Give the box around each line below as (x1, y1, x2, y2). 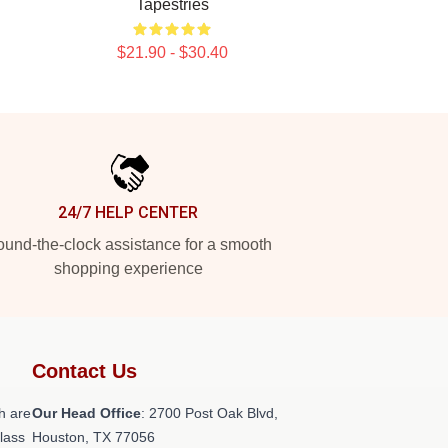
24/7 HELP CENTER (58, 203, 198, 222)
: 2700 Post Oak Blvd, (141, 405, 278, 421)
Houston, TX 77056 (32, 429, 155, 445)
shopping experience (53, 260, 203, 277)
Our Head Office (32, 405, 141, 421)
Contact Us (32, 360, 137, 382)
